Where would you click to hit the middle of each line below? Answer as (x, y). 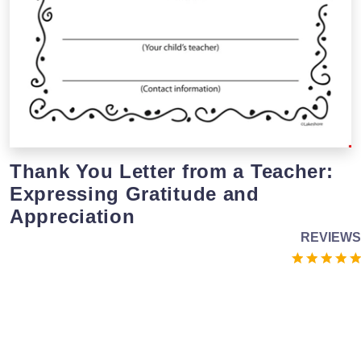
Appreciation (73, 216)
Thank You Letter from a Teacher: (172, 171)
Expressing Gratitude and (135, 193)
